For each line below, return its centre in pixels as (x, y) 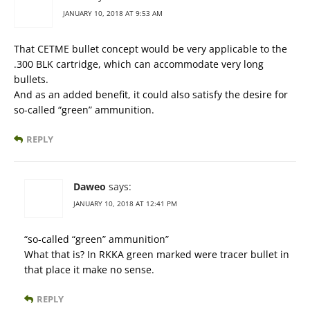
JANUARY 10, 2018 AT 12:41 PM (125, 204)
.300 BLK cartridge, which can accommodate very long (139, 64)
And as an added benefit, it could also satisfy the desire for (151, 95)
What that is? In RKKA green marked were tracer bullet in (157, 255)
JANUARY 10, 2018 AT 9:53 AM (113, 13)
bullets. (31, 80)
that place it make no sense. (89, 270)
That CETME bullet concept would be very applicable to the (151, 49)
